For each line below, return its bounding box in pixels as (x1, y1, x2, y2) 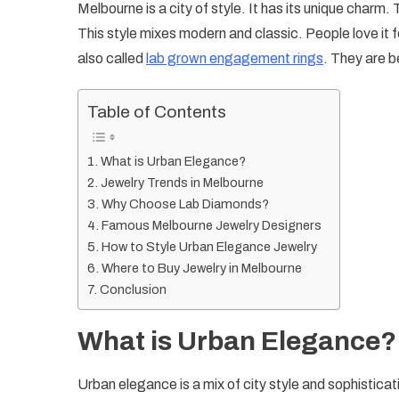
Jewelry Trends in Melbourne (100, 175, 264, 191)
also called (77, 50, 146, 66)
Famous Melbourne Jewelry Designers (101, 218, 322, 233)
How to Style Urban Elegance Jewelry (101, 240, 317, 255)
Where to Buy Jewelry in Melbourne (101, 261, 302, 276)
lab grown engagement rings (146, 50, 323, 66)
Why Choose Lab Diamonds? (101, 197, 269, 212)
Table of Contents (87, 102, 226, 122)
